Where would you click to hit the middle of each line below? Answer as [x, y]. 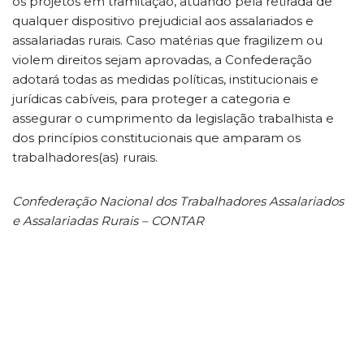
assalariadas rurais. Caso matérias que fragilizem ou [167, 40]
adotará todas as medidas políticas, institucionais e [165, 79]
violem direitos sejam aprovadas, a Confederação [162, 59]
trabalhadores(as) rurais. [85, 157]
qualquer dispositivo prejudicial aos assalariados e [163, 20]
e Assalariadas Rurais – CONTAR [108, 220]
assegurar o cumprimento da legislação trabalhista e [173, 118]
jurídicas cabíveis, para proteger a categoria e [152, 98]
